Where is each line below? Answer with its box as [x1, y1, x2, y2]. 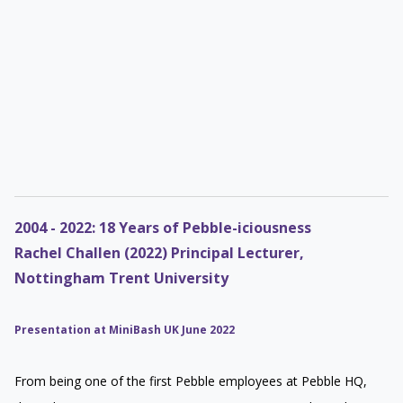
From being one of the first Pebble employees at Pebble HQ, [14, 372, 367, 390]
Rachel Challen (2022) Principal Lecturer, [14, 242, 304, 263]
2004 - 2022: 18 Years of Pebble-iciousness [14, 217, 311, 237]
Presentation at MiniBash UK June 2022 [14, 321, 235, 337]
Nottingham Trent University [14, 267, 228, 288]
